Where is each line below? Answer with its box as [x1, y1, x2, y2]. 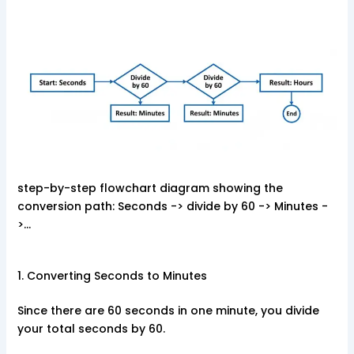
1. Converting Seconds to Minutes [17, 267, 207, 284]
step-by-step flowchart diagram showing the [17, 179, 283, 196]
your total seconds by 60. [17, 320, 165, 337]
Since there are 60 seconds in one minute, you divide [17, 302, 319, 318]
